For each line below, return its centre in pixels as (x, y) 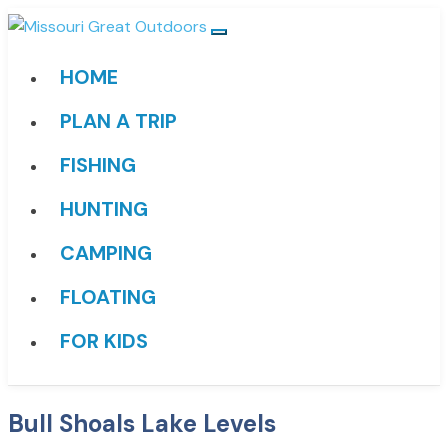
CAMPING (106, 253)
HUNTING (104, 209)
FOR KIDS (104, 341)
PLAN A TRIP (118, 121)
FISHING (98, 165)
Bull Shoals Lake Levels (142, 423)
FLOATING (108, 297)
